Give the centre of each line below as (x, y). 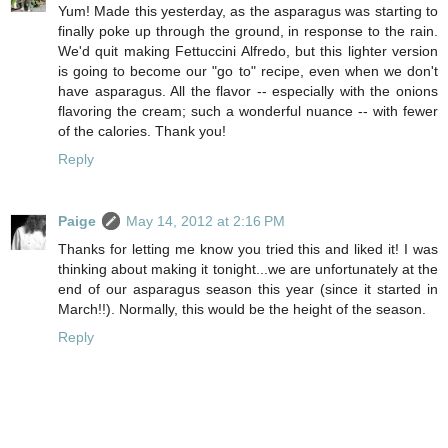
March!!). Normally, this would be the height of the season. (242, 309)
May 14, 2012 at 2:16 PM (205, 221)
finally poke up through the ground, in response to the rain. (248, 31)
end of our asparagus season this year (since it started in (248, 289)
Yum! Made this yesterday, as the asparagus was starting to (248, 11)
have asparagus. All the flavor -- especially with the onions (248, 91)
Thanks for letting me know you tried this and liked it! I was (248, 249)
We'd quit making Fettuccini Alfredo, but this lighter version (248, 51)
